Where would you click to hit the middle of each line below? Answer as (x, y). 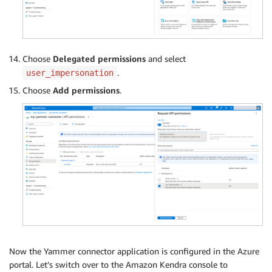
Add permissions (86, 90)
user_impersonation (70, 73)
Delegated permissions (99, 58)
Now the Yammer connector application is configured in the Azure (134, 251)
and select (166, 58)
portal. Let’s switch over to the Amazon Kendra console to (118, 264)
